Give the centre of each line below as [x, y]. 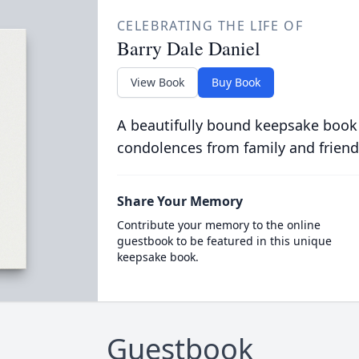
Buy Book [236, 82]
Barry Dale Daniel [188, 48]
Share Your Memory [179, 201]
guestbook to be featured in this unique [224, 241]
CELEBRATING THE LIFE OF [210, 26]
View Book [157, 82]
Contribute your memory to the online [218, 225]
